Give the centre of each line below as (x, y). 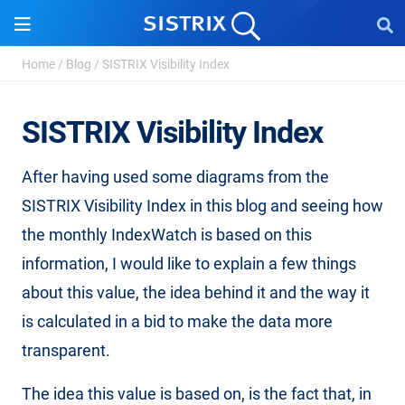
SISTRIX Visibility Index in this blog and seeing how (202, 206)
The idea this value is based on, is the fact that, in (197, 394)
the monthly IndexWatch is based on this (167, 235)
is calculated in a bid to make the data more (177, 321)
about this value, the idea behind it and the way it (196, 292)
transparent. (66, 350)
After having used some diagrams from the (175, 177)
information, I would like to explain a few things (189, 264)
